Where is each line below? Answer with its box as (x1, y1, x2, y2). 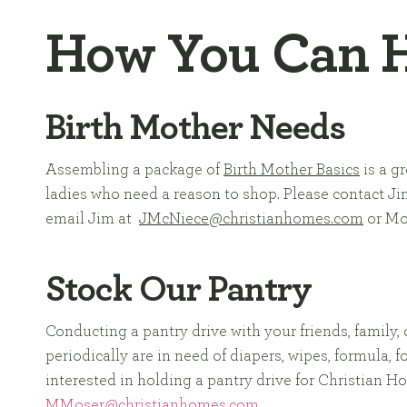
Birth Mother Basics (223, 162, 360, 179)
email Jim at (45, 211, 139, 228)
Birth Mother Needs (45, 110, 345, 147)
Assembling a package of (45, 162, 223, 179)
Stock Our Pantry (45, 272, 312, 309)
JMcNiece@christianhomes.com (139, 211, 363, 228)
